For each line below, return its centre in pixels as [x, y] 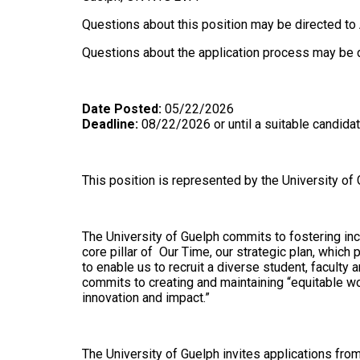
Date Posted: [122, 109]
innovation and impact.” [146, 298]
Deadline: [110, 124]
